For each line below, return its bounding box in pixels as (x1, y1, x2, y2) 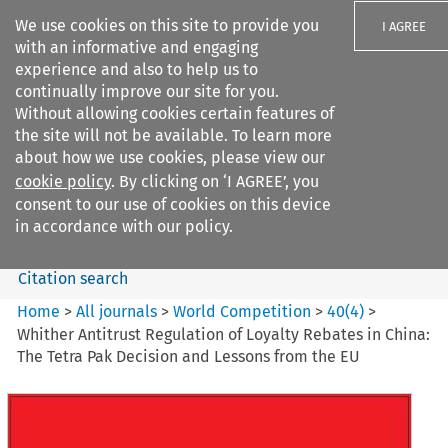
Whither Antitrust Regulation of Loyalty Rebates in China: (17, 324, 431, 344)
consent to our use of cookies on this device (15, 195, 331, 214)
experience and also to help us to (15, 60, 258, 79)
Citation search (17, 268, 128, 288)
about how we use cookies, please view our (15, 148, 325, 167)
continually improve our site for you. (15, 82, 279, 101)
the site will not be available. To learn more (15, 126, 332, 145)
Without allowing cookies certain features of (15, 104, 334, 123)
